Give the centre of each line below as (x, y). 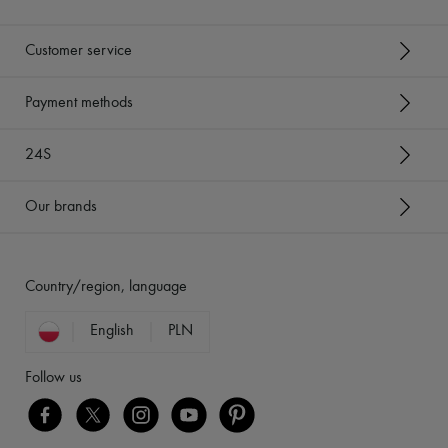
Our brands (61, 206)
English (112, 331)
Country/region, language (106, 287)
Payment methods (79, 102)
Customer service (78, 50)
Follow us (53, 378)
